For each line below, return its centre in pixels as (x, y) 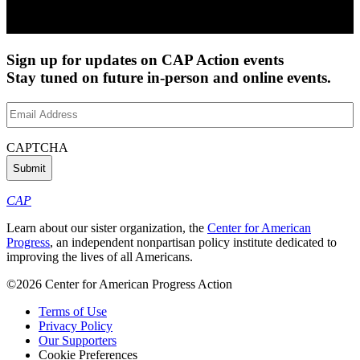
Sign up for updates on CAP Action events (145, 60)
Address (27, 123)
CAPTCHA (37, 148)
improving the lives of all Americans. (100, 257)
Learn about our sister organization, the (107, 228)
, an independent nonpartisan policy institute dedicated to (193, 243)
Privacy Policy (76, 326)
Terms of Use (73, 312)
